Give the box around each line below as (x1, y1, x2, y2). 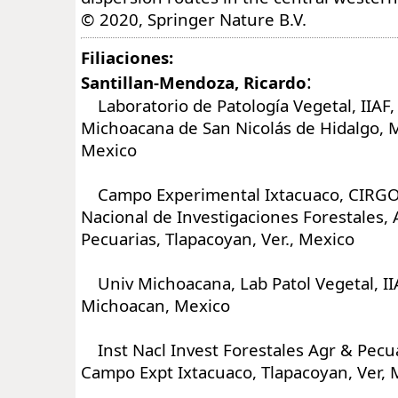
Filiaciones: (81, 45, 173, 68)
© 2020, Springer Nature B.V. (81, 7, 306, 30)
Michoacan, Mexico (81, 293, 230, 316)
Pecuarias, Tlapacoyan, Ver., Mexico (81, 227, 354, 250)
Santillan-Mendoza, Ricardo (81, 70, 306, 93)
